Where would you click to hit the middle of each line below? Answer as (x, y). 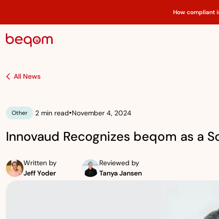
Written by (40, 163)
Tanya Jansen (120, 173)
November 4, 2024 (102, 113)
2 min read (52, 113)
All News (27, 76)
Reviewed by (119, 163)
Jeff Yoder (40, 173)
